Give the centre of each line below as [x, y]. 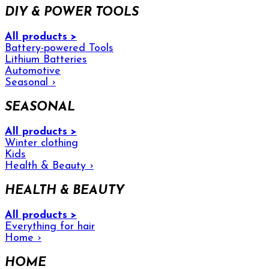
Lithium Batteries [46, 59]
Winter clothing [41, 143]
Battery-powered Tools [59, 48]
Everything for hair [50, 226]
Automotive [33, 71]
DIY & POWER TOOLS [72, 12]
